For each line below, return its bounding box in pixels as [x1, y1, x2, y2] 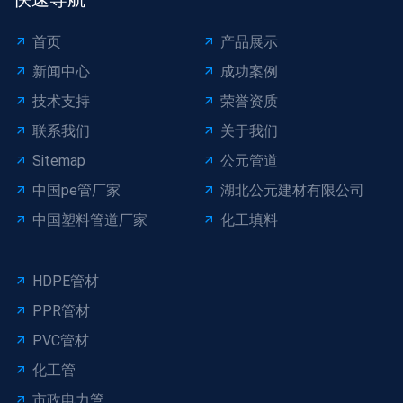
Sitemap [32, 152, 85, 170]
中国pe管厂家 [32, 182, 121, 200]
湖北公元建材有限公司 [220, 182, 364, 200]
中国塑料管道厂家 [32, 211, 148, 229]
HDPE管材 [32, 273, 99, 291]
